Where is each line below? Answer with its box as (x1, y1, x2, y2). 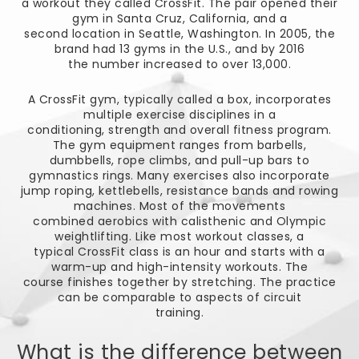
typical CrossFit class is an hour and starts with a (34, 243, 325, 260)
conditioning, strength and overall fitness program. (27, 121, 332, 138)
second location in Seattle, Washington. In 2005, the (24, 26, 335, 42)
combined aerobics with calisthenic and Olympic (33, 212, 326, 229)
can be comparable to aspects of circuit (57, 288, 302, 305)
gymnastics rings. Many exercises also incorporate (29, 167, 330, 184)
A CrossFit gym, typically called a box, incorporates (27, 91, 332, 107)
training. (155, 304, 204, 321)
